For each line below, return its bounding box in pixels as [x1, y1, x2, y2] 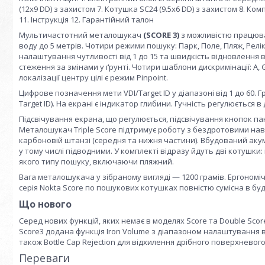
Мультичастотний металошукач [19, 30, 143, 40]
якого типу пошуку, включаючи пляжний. [19, 156, 174, 167]
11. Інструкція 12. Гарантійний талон [19, 14, 154, 25]
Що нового [19, 198, 72, 211]
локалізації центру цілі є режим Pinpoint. [19, 72, 168, 83]
